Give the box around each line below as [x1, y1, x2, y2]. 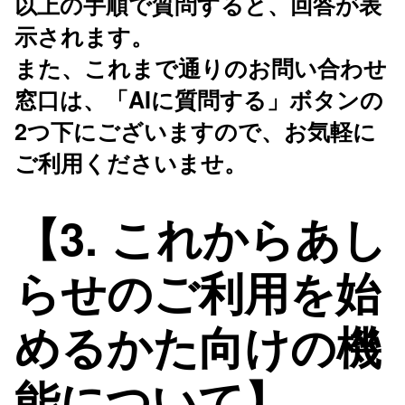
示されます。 [14, 19, 154, 52]
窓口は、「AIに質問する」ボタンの [14, 82, 383, 116]
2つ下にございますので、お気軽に [14, 114, 376, 147]
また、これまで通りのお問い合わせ [14, 51, 387, 84]
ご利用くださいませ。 [14, 146, 247, 179]
